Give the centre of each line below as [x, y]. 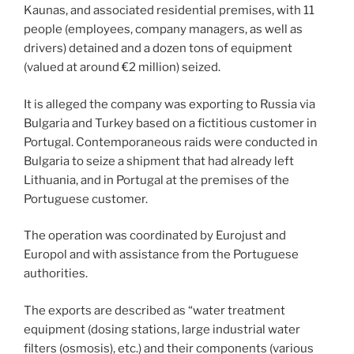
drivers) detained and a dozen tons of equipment [158, 48]
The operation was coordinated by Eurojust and [155, 235]
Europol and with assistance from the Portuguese [161, 254]
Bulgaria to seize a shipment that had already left [159, 161]
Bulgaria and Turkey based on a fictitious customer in [170, 123]
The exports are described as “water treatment [154, 310]
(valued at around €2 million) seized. [122, 67]
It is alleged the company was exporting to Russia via [169, 104]
